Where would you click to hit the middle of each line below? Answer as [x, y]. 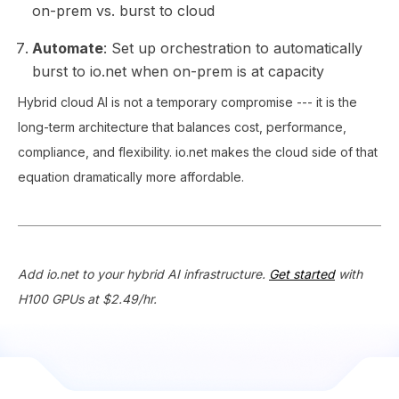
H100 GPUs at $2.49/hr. [87, 298]
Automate [68, 48]
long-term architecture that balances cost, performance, [182, 126]
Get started [302, 273]
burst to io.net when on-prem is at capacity [178, 71]
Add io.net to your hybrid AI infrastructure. [143, 273]
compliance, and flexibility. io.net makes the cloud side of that [198, 151]
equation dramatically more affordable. [131, 176]
